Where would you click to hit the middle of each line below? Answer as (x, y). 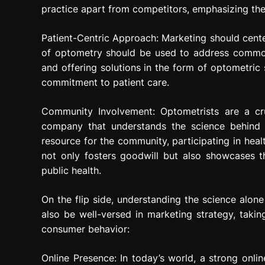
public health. (71, 170)
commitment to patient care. (105, 82)
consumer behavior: (85, 229)
